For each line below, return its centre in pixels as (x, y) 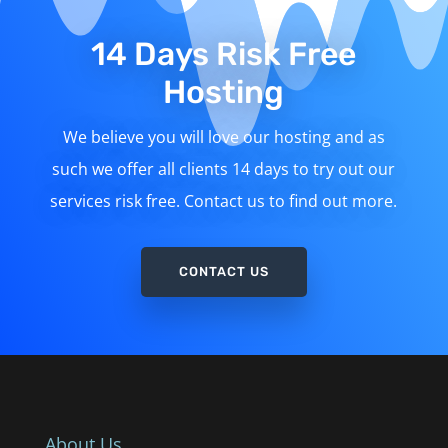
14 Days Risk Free (224, 54)
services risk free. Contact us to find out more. (224, 201)
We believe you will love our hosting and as (223, 137)
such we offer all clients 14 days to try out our (224, 169)
